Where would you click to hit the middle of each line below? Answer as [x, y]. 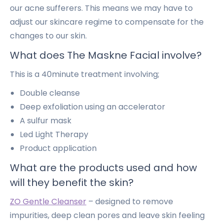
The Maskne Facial [113, 55]
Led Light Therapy [54, 134]
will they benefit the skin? [72, 183]
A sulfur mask [46, 121]
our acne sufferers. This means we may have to [101, 8]
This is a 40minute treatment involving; [85, 74]
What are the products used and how [103, 168]
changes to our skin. [48, 36]
